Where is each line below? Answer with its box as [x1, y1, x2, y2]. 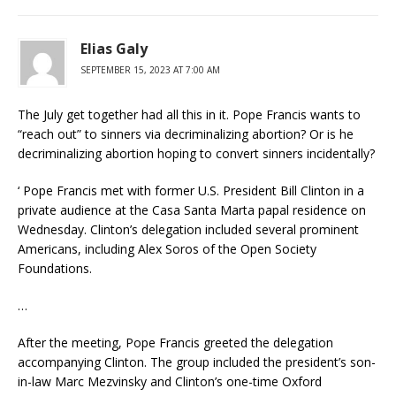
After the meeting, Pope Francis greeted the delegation [18, 333, 333, 351]
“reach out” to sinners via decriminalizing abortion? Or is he [18, 125, 354, 142]
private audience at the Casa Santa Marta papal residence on [18, 201, 366, 218]
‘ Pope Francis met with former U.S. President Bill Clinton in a [18, 181, 364, 199]
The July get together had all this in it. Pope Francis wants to [18, 105, 361, 123]
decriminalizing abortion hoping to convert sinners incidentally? [18, 144, 375, 162]
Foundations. [18, 259, 92, 277]
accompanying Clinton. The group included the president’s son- [18, 353, 376, 370]
